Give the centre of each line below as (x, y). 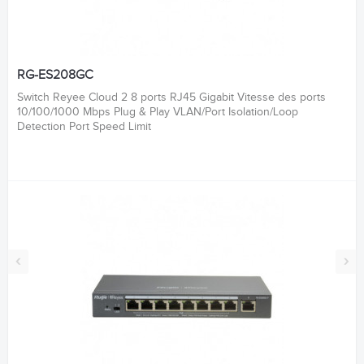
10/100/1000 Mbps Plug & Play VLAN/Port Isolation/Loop (158, 113)
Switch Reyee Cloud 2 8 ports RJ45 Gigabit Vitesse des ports (171, 98)
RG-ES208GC (55, 75)
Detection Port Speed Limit (84, 127)
